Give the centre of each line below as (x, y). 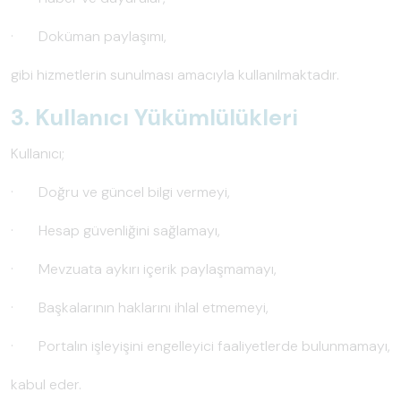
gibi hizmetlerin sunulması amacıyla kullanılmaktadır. (175, 75)
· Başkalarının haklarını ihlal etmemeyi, (140, 307)
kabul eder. (46, 384)
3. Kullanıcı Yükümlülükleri (154, 118)
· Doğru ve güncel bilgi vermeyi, (120, 192)
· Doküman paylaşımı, (89, 36)
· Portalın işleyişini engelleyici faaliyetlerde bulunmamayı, (200, 346)
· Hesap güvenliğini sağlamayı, (115, 230)
